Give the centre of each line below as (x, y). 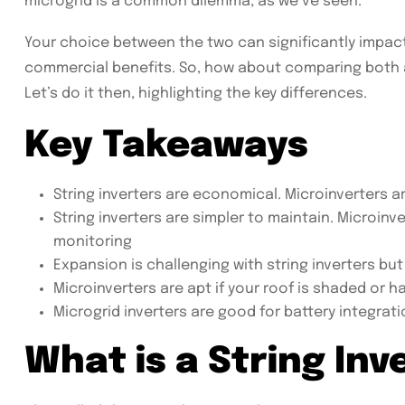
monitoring (93, 242)
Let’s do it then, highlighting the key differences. (196, 94)
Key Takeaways (166, 146)
